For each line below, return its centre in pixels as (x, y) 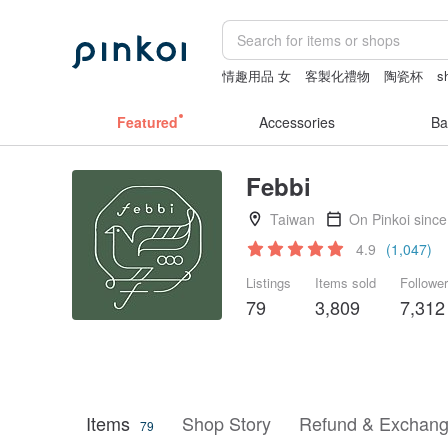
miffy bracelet (331, 95)
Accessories (297, 122)
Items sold (345, 282)
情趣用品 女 (257, 75)
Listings (268, 282)
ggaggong (250, 95)
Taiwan (292, 219)
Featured (147, 122)
